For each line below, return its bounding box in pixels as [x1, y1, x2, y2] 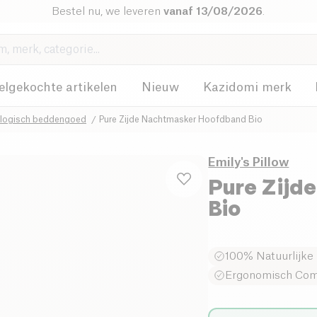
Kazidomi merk [202, 81, 292, 93]
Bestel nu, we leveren [52, 6, 164, 17]
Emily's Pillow [208, 156, 289, 168]
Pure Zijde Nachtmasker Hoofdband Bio [99, 115, 263, 124]
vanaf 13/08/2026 [163, 6, 263, 17]
